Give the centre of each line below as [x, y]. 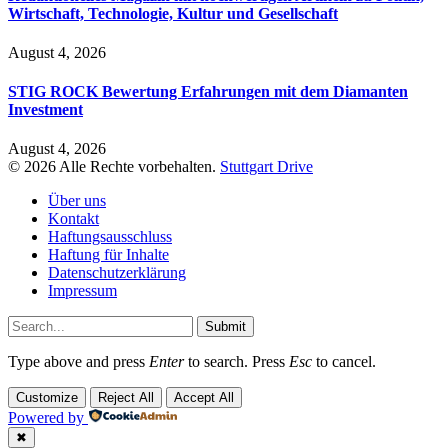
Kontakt [73, 219]
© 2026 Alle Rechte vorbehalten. [114, 167]
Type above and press [78, 362]
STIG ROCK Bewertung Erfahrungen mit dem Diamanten [208, 92]
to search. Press [236, 362]
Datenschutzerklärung [117, 273]
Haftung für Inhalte [108, 255]
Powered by [46, 418]
